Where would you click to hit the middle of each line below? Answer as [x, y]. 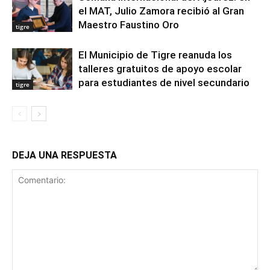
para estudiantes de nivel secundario [164, 83]
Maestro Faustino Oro [129, 25]
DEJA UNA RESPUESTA [64, 155]
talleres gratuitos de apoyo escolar [160, 69]
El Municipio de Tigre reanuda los [155, 55]
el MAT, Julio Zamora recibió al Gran [161, 11]
